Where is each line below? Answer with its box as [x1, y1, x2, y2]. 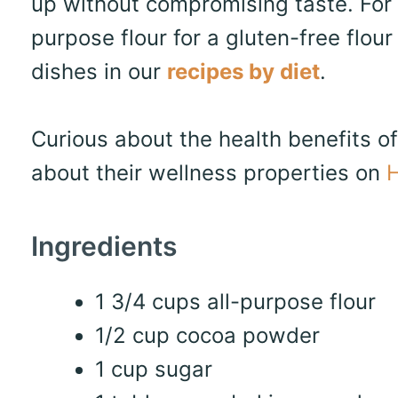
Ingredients [30, 229, 177, 262]
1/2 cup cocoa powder [94, 322, 320, 348]
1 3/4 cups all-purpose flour [94, 288, 376, 314]
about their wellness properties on [30, 160, 386, 187]
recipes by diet [166, 59, 320, 85]
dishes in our [30, 59, 167, 85]
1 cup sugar [94, 355, 212, 382]
